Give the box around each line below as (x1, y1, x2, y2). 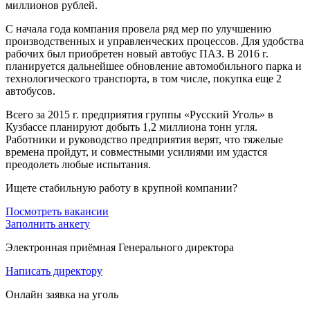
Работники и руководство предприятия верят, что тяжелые (6, 133, 283, 145)
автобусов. (6, 84, 55, 97)
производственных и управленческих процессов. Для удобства (6, 35, 304, 47)
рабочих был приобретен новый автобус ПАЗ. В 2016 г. (6, 47, 268, 60)
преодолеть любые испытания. (6, 158, 151, 170)
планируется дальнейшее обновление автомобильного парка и (6, 60, 302, 72)
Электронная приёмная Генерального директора (6, 241, 234, 253)
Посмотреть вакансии (6, 205, 109, 217)
